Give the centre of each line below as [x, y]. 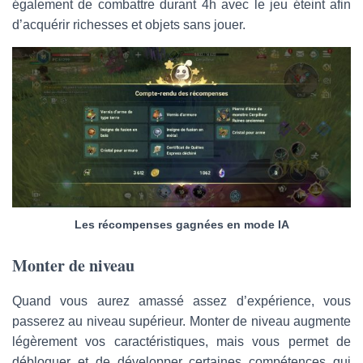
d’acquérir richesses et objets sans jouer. [129, 24]
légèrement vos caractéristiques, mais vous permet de [181, 341]
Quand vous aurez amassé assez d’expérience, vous [181, 301]
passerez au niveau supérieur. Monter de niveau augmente [181, 321]
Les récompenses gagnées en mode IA [181, 224]
